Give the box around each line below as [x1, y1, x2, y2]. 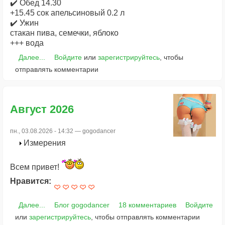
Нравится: [10, 176, 53, 185]
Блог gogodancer [54, 200, 109, 209]
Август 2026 [10, 102, 74, 116]
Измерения [24, 139, 66, 148]
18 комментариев [118, 200, 176, 209]
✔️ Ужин [10, 19, 39, 28]
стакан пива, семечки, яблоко [10, 29, 119, 38]
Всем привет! [10, 162, 61, 171]
